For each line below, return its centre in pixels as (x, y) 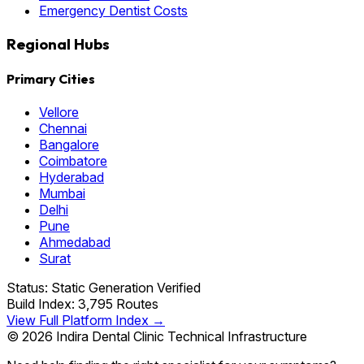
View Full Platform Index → (86, 321)
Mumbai (62, 194)
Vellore (59, 113)
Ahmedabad (75, 243)
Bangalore (69, 145)
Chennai (63, 129)
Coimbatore (73, 161)
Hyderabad (71, 178)
